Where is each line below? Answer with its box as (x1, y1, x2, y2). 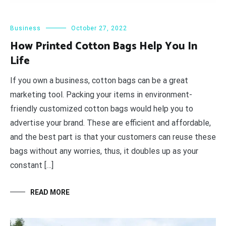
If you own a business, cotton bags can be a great (10, 75, 188, 85)
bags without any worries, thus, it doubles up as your (10, 146, 198, 156)
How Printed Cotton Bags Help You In (10, 37, 197, 55)
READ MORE (30, 188, 70, 196)
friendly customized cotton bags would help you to (10, 103, 193, 114)
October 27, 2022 (71, 24, 127, 32)
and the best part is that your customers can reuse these (10, 132, 216, 142)
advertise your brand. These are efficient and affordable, (10, 118, 211, 128)
